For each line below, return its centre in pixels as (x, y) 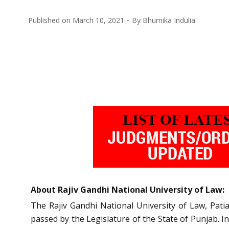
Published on (50, 20)
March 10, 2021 (98, 20)
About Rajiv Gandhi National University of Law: (128, 189)
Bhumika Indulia (169, 20)
